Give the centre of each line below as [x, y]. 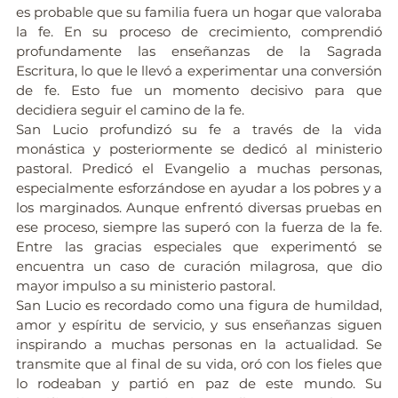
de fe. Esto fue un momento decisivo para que [199, 90]
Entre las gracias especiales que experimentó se [199, 246]
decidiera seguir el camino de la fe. [132, 109]
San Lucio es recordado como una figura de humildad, [199, 305]
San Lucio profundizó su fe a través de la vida [199, 129]
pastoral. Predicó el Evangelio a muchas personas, [199, 168]
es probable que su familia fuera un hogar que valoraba [199, 12]
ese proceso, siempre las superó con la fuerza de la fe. [199, 227]
